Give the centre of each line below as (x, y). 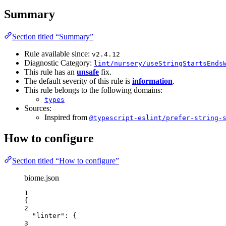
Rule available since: (58, 53)
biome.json (42, 178)
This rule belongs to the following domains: (93, 90)
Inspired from (67, 117)
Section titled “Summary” (53, 36)
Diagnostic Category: (59, 63)
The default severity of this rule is (78, 81)
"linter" (48, 216)
